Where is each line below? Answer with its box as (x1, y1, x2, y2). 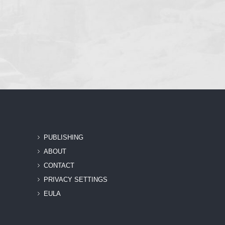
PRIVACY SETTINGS (43, 176, 107, 184)
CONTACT (43, 162, 74, 170)
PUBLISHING (43, 134, 83, 142)
